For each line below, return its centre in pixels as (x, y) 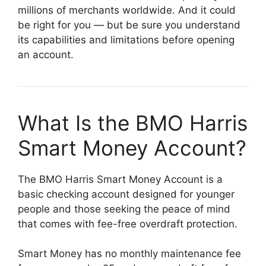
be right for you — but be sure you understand (129, 25)
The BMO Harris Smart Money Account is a (120, 179)
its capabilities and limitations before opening (126, 39)
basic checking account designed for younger (126, 194)
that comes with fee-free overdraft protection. (128, 224)
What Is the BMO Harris (133, 123)
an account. (46, 54)
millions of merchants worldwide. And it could (127, 10)
